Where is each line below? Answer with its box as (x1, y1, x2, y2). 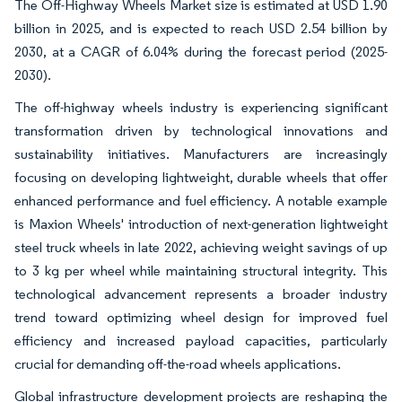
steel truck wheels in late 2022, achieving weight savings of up (14, 239, 388, 256)
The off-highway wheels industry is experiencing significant (14, 99, 388, 116)
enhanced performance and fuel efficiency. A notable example (14, 192, 388, 209)
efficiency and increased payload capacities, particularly (14, 332, 388, 349)
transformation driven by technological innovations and (14, 122, 388, 139)
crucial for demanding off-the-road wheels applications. (14, 355, 341, 372)
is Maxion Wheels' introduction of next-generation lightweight (14, 215, 388, 232)
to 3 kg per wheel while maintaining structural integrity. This (14, 262, 388, 279)
